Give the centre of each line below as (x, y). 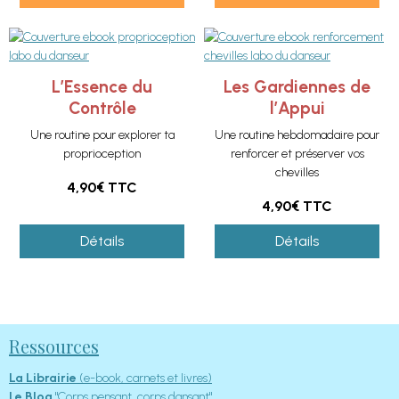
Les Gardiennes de (297, 87)
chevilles (297, 172)
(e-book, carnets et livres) (144, 378)
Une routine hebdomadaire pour (297, 135)
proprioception (102, 154)
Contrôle (102, 108)
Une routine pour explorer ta (102, 135)
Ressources (54, 346)
